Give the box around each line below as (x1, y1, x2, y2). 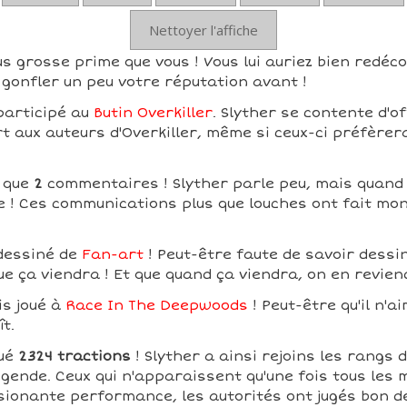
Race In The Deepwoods (65, 297, 248, 313)
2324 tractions (17, 348, 131, 364)
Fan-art (81, 246, 144, 263)
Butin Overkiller (93, 104, 213, 121)
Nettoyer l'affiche (148, 21, 258, 39)
